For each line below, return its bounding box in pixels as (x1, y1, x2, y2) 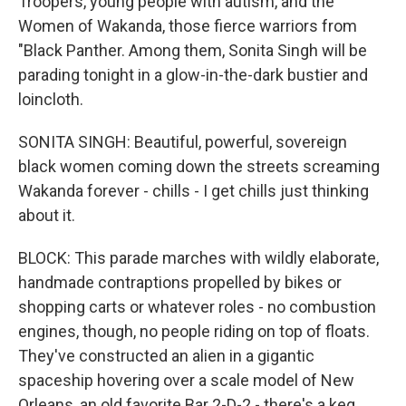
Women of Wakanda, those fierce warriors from (18, 16, 357, 35)
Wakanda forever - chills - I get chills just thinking (18, 181, 369, 200)
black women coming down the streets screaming (18, 157, 380, 176)
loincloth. (18, 90, 83, 109)
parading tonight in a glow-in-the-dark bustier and (18, 65, 368, 84)
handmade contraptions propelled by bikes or (18, 273, 342, 292)
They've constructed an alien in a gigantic (18, 346, 314, 365)
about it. (18, 206, 75, 225)
